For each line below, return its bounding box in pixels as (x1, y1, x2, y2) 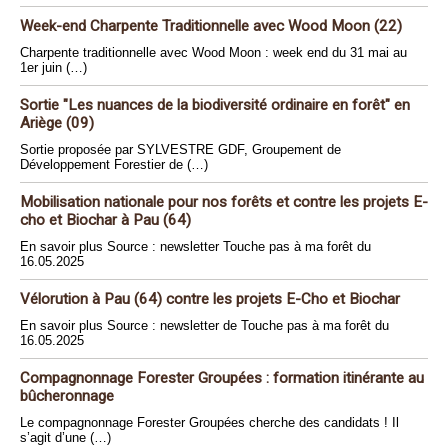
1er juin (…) (20, 60, 87, 76)
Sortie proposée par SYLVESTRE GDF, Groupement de (20, 142, 341, 158)
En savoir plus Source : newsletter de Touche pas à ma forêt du (20, 318, 389, 334)
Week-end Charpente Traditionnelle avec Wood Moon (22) (20, 17, 402, 36)
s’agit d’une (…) (20, 430, 111, 446)
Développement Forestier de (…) (20, 157, 208, 173)
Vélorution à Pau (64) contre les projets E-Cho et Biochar (20, 290, 400, 309)
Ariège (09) (20, 114, 94, 133)
